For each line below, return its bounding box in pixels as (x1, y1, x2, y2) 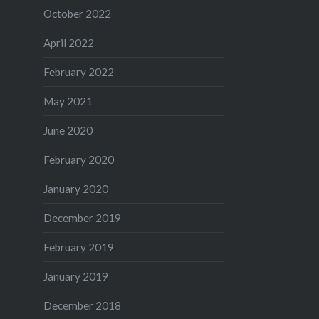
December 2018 (43, 298, 121, 312)
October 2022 (43, 6, 111, 20)
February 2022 (43, 65, 114, 78)
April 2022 (43, 36, 94, 49)
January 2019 (43, 269, 108, 283)
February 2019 (43, 240, 114, 253)
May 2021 (43, 94, 93, 108)
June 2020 (43, 123, 93, 137)
